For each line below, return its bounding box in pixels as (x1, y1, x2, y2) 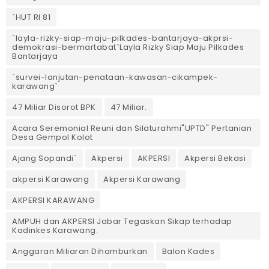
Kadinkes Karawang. (12, 224, 98, 236)
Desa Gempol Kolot (12, 131, 93, 143)
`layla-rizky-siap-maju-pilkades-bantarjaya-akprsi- (12, 32, 233, 44)
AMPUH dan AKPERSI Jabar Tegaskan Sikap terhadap (12, 215, 232, 227)
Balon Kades (162, 245, 214, 257)
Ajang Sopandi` (12, 152, 77, 164)
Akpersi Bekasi (184, 152, 246, 164)
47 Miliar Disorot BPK (12, 101, 96, 113)
